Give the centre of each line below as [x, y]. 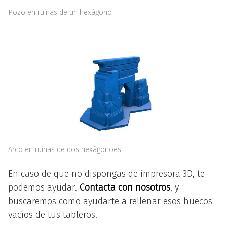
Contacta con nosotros [125, 187]
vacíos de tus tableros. [53, 215]
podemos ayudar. [44, 187]
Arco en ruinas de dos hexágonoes [65, 150]
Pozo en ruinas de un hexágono [60, 13]
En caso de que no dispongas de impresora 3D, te [106, 174]
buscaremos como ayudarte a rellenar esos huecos [110, 201]
